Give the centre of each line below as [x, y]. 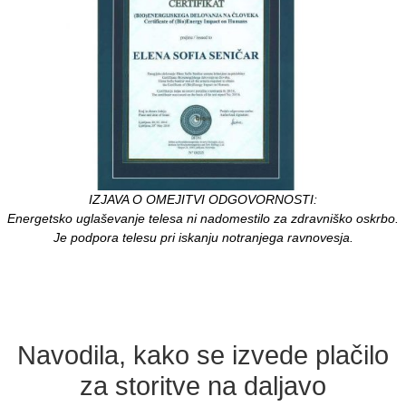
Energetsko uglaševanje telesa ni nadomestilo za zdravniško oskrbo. [203, 219]
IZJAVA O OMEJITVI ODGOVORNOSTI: [203, 200]
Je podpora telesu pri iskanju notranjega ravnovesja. [203, 238]
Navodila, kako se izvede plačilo [203, 356]
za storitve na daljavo [203, 387]
